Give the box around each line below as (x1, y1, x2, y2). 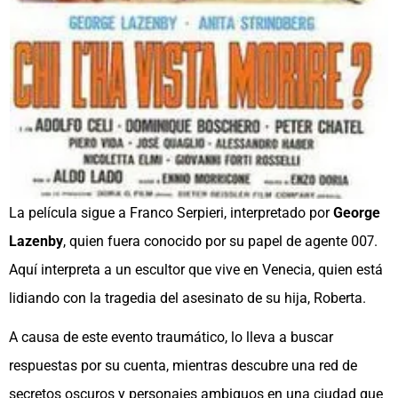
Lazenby (9, 233, 63, 251)
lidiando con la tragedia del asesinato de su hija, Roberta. (9, 290, 366, 307)
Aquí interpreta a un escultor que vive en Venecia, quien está (9, 261, 383, 279)
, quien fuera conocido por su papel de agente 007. (63, 233, 378, 251)
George (333, 204, 380, 222)
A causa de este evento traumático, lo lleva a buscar (9, 329, 333, 346)
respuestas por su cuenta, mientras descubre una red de (9, 357, 357, 375)
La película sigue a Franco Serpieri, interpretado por (9, 204, 333, 222)
